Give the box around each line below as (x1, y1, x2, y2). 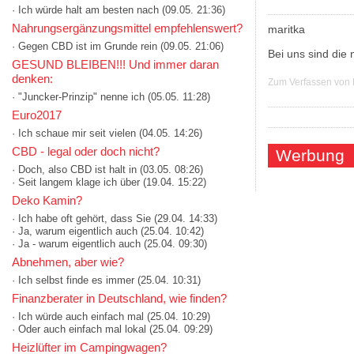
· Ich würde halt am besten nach (12, 4, 159, 16)
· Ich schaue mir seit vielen (12, 127, 136, 140)
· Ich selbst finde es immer (12, 274, 134, 287)
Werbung (275, 145, 345, 164)
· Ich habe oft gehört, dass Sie (12, 213, 151, 225)
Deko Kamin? (12, 194, 82, 208)
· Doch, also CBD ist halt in (12, 164, 137, 176)
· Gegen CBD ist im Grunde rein (12, 40, 157, 53)
